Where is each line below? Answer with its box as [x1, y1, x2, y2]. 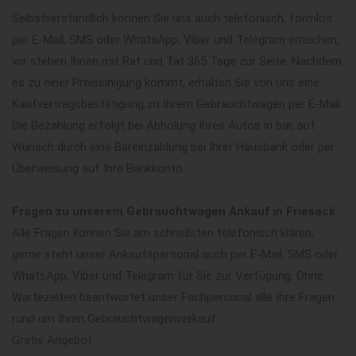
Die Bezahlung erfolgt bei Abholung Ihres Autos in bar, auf [12, 118, 315, 133]
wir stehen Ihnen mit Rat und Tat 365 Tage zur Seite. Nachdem [12, 53, 342, 68]
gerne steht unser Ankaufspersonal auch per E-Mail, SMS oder [12, 246, 339, 261]
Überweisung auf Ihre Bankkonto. [12, 161, 185, 176]
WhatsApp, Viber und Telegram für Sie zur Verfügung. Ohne [12, 268, 323, 283]
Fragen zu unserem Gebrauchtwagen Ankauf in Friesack [12, 203, 335, 219]
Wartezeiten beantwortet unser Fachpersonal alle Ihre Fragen [12, 289, 335, 304]
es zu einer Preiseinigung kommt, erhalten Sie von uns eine [12, 75, 319, 90]
